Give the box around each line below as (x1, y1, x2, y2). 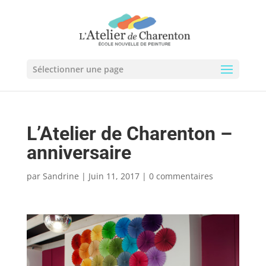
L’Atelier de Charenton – (26, 122, 232, 145)
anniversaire (26, 141, 131, 164)
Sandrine (42, 170, 79, 182)
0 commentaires (148, 170, 213, 182)
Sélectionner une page (32, 64, 123, 75)
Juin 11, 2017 (88, 170, 140, 182)
